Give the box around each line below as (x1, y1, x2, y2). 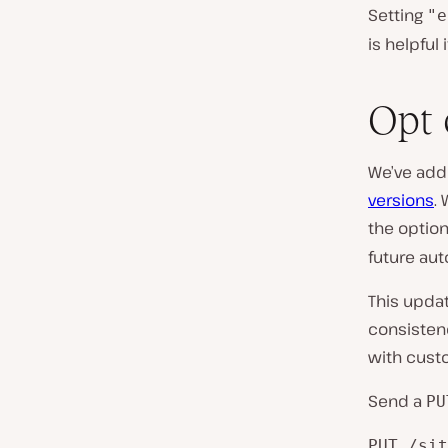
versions (368, 189, 434, 211)
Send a (368, 390, 426, 412)
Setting (368, 4, 427, 26)
